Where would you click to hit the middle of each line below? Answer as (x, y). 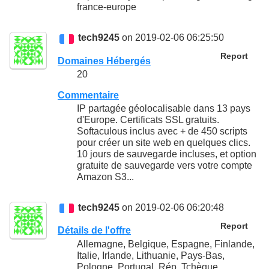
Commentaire (88, 95)
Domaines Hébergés (104, 61)
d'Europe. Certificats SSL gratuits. (148, 120)
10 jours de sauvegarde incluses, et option (167, 154)
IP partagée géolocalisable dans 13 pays (164, 109)
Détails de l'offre (94, 231)
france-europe (107, 7)
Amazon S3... (105, 177)
